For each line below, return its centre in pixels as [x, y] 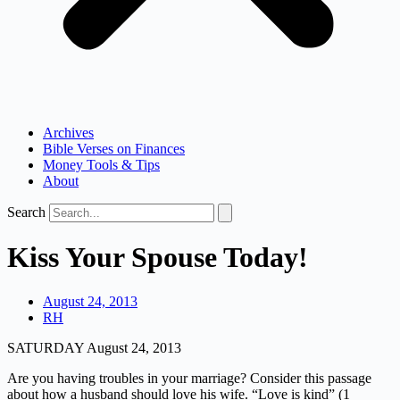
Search [26, 212]
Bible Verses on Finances [114, 149]
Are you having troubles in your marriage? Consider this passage [189, 378]
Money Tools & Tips [101, 165]
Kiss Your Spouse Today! [158, 258]
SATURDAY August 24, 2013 [94, 347]
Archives [68, 133]
